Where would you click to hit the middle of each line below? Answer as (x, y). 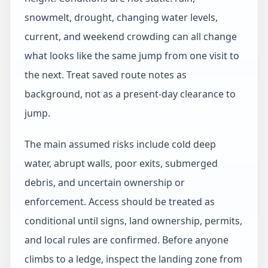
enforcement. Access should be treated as (120, 202)
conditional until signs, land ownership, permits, (133, 221)
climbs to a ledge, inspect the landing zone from (133, 259)
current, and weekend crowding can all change (131, 36)
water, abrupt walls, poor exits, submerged (121, 163)
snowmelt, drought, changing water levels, (121, 17)
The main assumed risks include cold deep (120, 144)
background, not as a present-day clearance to (130, 94)
